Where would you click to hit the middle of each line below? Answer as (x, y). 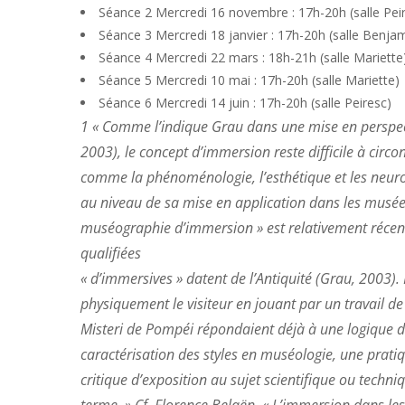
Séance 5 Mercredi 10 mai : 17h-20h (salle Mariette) (249, 80)
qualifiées (111, 253)
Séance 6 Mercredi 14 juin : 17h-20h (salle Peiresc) (245, 102)
